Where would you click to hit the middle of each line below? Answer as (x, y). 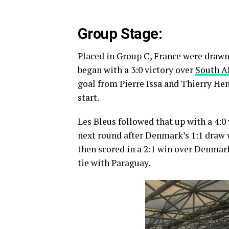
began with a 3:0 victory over (136, 70)
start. (88, 98)
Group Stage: (120, 34)
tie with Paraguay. (114, 163)
